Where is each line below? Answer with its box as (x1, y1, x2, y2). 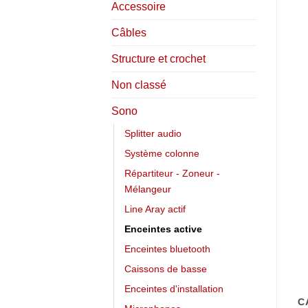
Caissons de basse (124, 263, 207, 274)
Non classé (111, 78, 166, 91)
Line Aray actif (124, 203, 186, 214)
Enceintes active (124, 223, 202, 234)
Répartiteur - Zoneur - (124, 167, 220, 179)
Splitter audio (124, 127, 181, 139)
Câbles (111, 26, 146, 38)
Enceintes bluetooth (124, 243, 210, 254)
